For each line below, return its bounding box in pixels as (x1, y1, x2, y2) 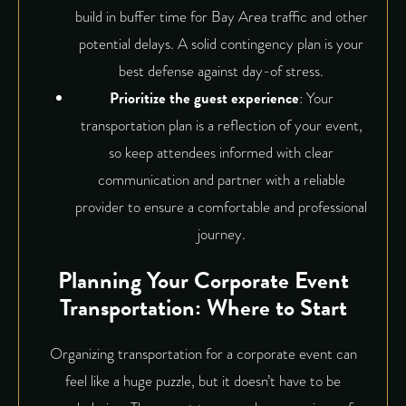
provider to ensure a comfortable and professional (75, 196, 367, 219)
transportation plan (80, 114, 192, 138)
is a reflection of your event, (191, 114, 362, 138)
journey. (197, 223, 246, 246)
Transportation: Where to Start (59, 290, 347, 326)
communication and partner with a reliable (97, 169, 345, 192)
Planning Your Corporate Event (57, 263, 349, 299)
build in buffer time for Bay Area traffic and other (74, 5, 368, 29)
